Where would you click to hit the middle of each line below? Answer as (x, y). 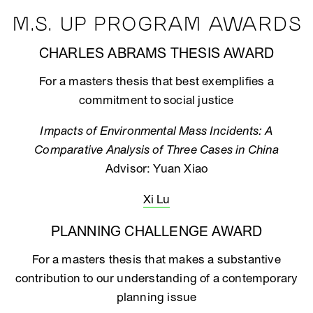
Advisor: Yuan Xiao (156, 169)
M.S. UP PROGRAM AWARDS (156, 25)
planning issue (156, 297)
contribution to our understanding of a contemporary (156, 278)
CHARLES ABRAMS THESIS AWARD (156, 54)
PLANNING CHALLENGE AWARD (156, 232)
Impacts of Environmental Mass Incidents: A (156, 131)
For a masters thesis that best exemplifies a (156, 81)
